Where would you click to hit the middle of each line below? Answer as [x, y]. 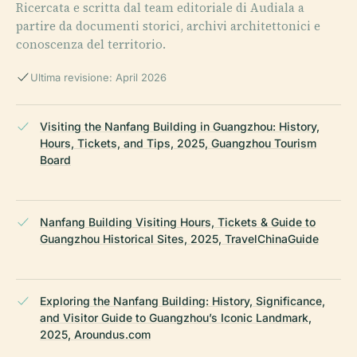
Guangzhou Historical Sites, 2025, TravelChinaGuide [179, 238]
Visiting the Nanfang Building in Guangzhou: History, [180, 126]
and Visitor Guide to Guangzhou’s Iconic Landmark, [176, 317]
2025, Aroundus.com [95, 334]
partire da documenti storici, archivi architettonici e [168, 25]
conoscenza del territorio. [91, 44]
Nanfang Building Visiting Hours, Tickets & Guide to [178, 222]
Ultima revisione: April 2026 [98, 77]
